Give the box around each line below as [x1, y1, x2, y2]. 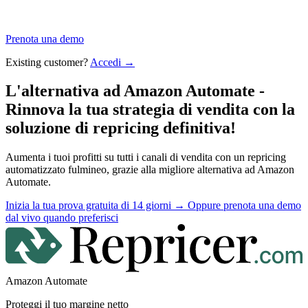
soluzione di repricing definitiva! [5, 119, 236, 137]
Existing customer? [5, 56, 90, 68]
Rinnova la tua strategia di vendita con [5, 100, 282, 119]
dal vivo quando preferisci [5, 212, 118, 224]
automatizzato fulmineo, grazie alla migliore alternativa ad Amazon [5, 164, 294, 176]
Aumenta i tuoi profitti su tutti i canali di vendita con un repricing [5, 151, 286, 164]
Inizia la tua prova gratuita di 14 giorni [5, 199, 171, 212]
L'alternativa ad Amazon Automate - [5, 82, 265, 100]
